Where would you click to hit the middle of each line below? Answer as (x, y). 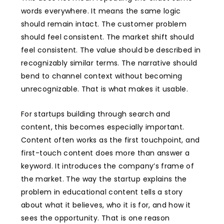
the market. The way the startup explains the (104, 179)
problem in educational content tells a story (102, 192)
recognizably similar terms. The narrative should (109, 63)
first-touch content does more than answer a (105, 153)
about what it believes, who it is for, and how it (106, 205)
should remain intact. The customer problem (104, 24)
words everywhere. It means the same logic (101, 11)
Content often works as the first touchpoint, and (110, 140)
